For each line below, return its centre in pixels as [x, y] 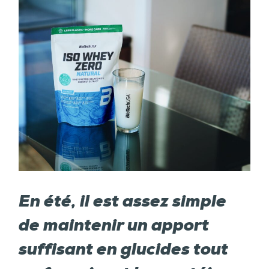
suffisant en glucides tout [123, 250]
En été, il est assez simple [122, 202]
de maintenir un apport [114, 226]
